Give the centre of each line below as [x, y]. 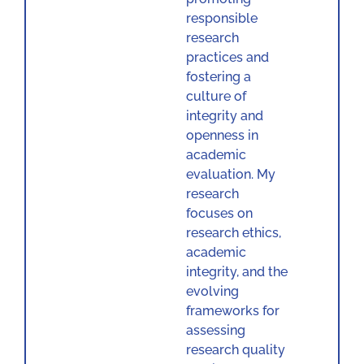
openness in [222, 135]
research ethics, [233, 233]
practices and [227, 57]
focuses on [219, 213]
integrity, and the [236, 272]
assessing [215, 330]
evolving [212, 291]
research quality [235, 350]
